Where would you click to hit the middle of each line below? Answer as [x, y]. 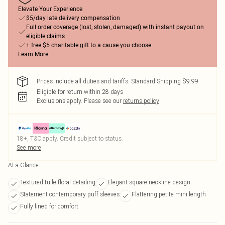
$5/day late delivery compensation [73, 18]
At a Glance [23, 165]
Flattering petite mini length [169, 194]
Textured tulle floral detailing [58, 182]
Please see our [103, 101]
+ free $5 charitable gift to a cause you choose [89, 45]
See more [29, 147]
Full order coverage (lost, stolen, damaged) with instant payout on [115, 27]
